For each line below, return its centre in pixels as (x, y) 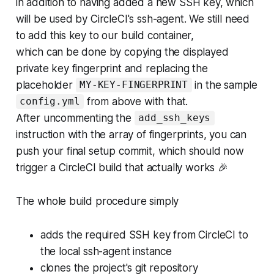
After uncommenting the (75, 118)
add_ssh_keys (175, 118)
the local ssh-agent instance (106, 251)
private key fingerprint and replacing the (112, 68)
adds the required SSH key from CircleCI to (144, 235)
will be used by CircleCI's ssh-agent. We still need (133, 19)
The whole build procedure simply (97, 201)
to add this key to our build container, (105, 35)
